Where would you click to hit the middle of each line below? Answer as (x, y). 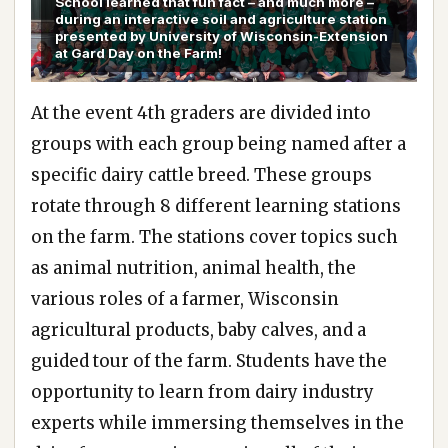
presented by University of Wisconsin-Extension (221, 36)
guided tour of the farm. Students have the (209, 361)
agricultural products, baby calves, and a (198, 330)
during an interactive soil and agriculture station (221, 19)
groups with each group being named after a (218, 144)
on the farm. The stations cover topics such (214, 237)
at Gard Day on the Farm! (138, 53)
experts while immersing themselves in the (217, 423)
